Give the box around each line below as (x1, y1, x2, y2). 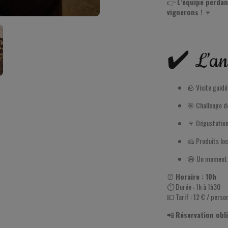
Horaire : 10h (176, 171, 217, 182)
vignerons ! (167, 7, 203, 17)
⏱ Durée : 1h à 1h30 (167, 181, 221, 192)
